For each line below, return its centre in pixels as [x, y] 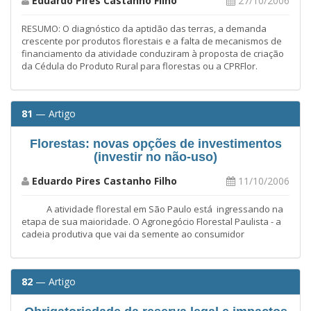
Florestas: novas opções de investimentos [155, 143]
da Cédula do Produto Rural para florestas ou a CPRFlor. [140, 66]
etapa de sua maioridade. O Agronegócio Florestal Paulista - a [151, 221]
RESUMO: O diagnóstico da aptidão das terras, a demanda [144, 28]
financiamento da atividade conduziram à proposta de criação [153, 53]
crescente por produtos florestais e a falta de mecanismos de [152, 41]
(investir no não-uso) [155, 157]
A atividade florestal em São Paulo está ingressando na [152, 209]
